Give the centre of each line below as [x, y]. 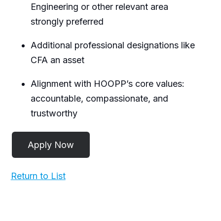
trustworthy [54, 113]
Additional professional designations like [112, 45]
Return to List [38, 176]
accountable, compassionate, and [99, 99]
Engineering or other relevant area [99, 7]
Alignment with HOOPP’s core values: [107, 84]
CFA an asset [58, 60]
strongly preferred [67, 22]
